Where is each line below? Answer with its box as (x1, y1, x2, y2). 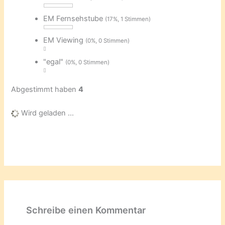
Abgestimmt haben (11, 84, 79, 94)
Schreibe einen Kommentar (26, 204, 146, 216)
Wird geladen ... (19, 108, 74, 118)
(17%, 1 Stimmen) (105, 15, 151, 23)
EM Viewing (43, 35, 86, 45)
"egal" (43, 57, 66, 66)
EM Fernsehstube (43, 14, 105, 23)
